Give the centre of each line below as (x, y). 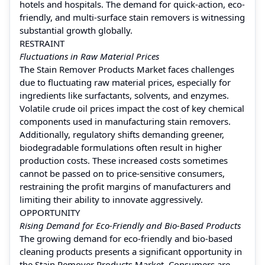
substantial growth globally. (76, 30)
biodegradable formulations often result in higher (121, 147)
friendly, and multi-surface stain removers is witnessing (132, 17)
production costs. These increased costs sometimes (124, 160)
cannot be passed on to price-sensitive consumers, (122, 173)
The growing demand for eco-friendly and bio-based (126, 238)
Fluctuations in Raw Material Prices (89, 56)
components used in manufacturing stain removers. (125, 121)
